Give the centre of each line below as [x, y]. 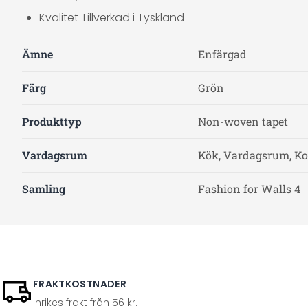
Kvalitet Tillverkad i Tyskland [112, 18]
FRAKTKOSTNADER [80, 284]
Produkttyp [52, 121]
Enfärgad [222, 54]
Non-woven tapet [243, 121]
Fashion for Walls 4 [249, 189]
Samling [44, 189]
